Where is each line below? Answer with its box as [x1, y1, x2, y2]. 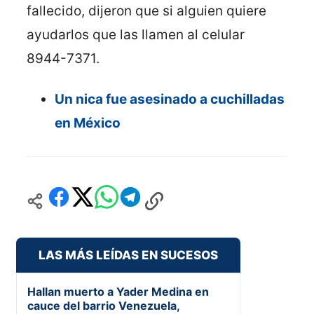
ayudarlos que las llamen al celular [27, 27, 245, 43]
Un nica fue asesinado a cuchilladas [55, 91, 285, 108]
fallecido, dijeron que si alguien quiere [27, 3, 266, 20]
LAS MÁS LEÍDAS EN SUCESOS [39, 248, 218, 263]
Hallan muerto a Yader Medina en [27, 285, 209, 299]
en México [55, 115, 121, 132]
